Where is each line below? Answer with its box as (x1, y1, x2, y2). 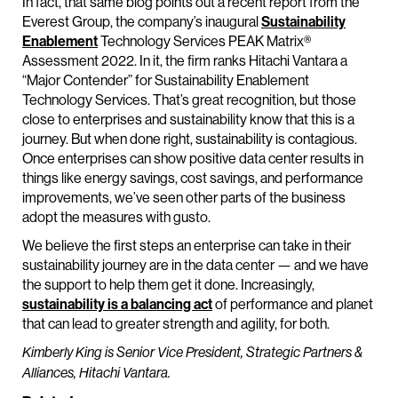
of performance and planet (212, 295, 373, 314)
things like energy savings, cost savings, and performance (22, 169, 363, 187)
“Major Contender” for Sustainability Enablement (22, 71, 309, 90)
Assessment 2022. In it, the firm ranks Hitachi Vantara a (22, 52, 347, 70)
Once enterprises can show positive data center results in (22, 149, 363, 168)
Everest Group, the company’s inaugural (22, 12, 261, 31)
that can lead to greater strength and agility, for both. (22, 314, 330, 333)
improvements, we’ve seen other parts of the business (22, 188, 346, 207)
